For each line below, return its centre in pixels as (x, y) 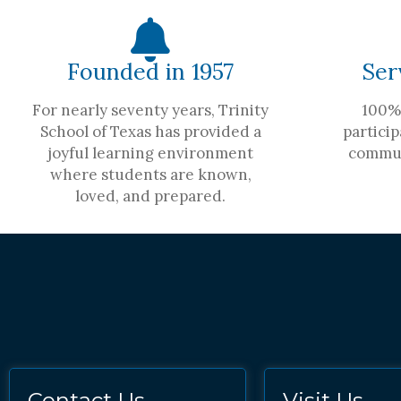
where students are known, (150, 174)
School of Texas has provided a (150, 131)
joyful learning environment (150, 153)
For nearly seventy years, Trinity (150, 110)
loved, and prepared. (150, 196)
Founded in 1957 (150, 71)
